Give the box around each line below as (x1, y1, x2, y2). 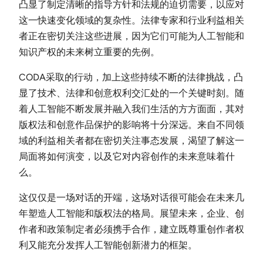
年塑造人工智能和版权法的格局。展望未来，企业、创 (19, 207, 244, 219)
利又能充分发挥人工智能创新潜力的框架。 (19, 239, 197, 251)
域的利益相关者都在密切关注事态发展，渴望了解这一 (19, 134, 244, 146)
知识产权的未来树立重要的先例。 (19, 46, 160, 58)
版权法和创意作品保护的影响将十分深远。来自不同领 (19, 119, 244, 130)
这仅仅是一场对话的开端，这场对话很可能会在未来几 (19, 191, 244, 203)
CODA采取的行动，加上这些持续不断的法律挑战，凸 (19, 71, 243, 83)
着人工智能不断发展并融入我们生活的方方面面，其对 (19, 103, 244, 114)
